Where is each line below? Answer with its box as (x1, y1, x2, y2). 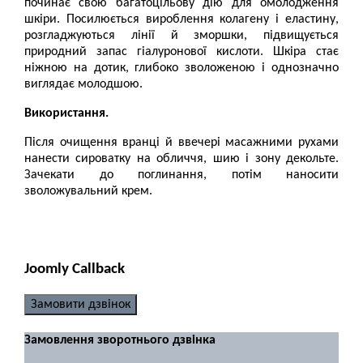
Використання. (24, 107, 109, 121)
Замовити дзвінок (31, 297, 130, 311)
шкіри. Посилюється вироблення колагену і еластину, (24, 13, 339, 27)
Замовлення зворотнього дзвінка (24, 333, 216, 347)
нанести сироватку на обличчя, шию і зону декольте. (24, 152, 339, 166)
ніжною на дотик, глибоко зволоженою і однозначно (24, 62, 339, 75)
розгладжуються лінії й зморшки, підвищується (24, 29, 339, 43)
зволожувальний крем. (24, 185, 152, 199)
